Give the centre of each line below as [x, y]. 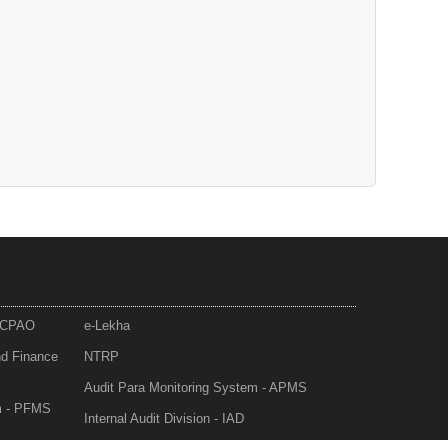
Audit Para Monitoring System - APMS [195, 388]
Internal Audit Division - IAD [164, 419]
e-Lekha [107, 326]
